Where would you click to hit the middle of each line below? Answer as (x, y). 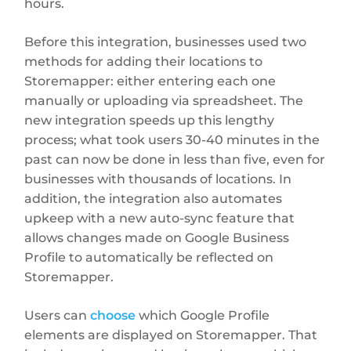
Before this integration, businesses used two (166, 42)
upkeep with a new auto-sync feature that (160, 218)
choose (113, 315)
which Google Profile (203, 315)
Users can (58, 315)
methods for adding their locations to (144, 61)
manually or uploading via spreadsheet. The (164, 100)
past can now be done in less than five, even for (175, 159)
